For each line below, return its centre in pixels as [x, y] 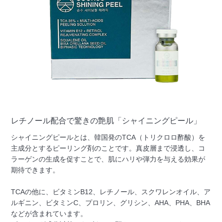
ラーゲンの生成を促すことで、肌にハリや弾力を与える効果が [108, 159]
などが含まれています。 [49, 213]
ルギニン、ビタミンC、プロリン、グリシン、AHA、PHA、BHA [111, 202]
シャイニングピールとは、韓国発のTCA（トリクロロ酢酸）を [108, 137]
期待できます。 [35, 170]
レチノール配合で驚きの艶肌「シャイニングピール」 [106, 120]
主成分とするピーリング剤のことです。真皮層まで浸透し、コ [108, 148]
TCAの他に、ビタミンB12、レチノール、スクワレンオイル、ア [111, 192]
